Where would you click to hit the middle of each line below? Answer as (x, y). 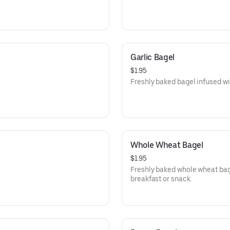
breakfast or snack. (161, 179)
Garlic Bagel (153, 57)
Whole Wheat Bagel (167, 145)
